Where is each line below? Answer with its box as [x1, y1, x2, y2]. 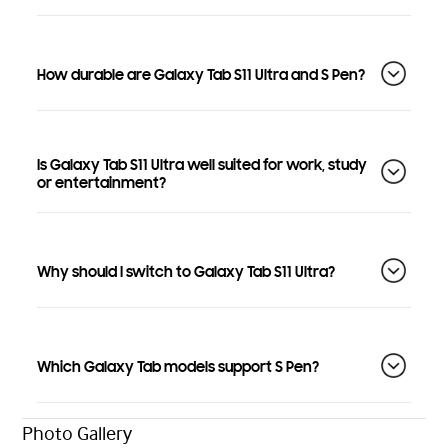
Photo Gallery [22, 421, 132, 444]
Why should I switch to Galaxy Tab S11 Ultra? [37, 263, 335, 282]
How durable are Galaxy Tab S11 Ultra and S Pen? [37, 66, 365, 85]
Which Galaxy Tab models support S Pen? [37, 358, 319, 377]
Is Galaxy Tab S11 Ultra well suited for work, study [37, 155, 367, 174]
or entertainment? [37, 173, 166, 192]
